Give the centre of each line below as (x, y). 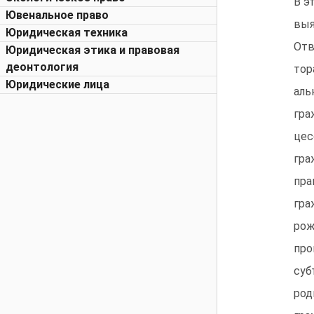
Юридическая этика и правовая (93, 50)
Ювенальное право (57, 15)
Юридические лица (57, 84)
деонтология (42, 67)
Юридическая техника (67, 33)
